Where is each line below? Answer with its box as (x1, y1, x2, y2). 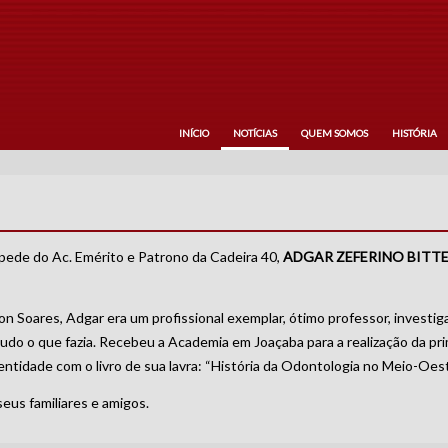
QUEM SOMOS (300, 127, 368, 139)
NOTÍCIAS (232, 127, 277, 139)
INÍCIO (178, 127, 209, 139)
